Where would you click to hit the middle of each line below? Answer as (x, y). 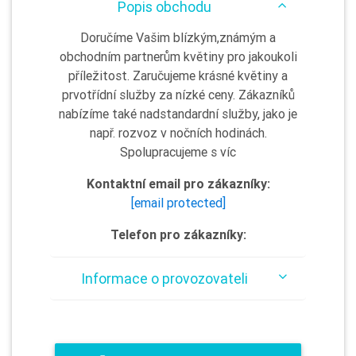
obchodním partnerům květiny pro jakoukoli (178, 56)
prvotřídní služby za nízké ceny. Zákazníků (178, 95)
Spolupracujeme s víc (178, 152)
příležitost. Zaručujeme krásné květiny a (178, 75)
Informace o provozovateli (164, 279)
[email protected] (178, 203)
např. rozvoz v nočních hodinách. (178, 133)
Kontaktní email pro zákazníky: (178, 184)
